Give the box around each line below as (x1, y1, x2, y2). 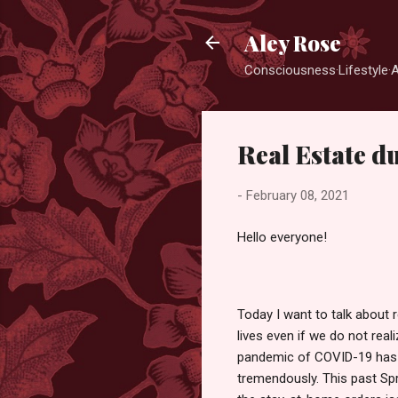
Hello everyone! (237, 228, 327, 245)
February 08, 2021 (246, 187, 349, 203)
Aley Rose (244, 28, 341, 57)
